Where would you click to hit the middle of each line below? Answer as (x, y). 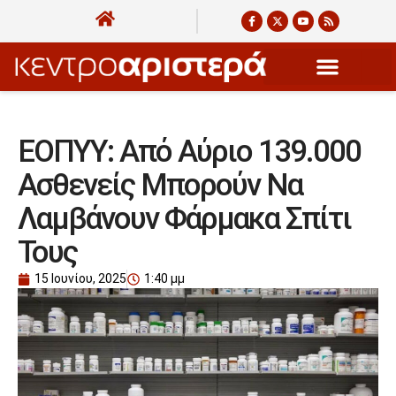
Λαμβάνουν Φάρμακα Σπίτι (184, 219)
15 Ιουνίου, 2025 (80, 279)
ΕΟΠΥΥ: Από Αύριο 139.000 (189, 152)
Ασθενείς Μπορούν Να (160, 186)
